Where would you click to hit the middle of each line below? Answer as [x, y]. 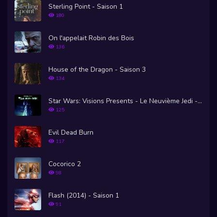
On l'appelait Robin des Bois [91, 38]
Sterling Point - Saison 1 [86, 7]
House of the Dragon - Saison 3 [97, 70]
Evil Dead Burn [71, 133]
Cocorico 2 [65, 164]
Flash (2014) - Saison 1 [84, 196]
